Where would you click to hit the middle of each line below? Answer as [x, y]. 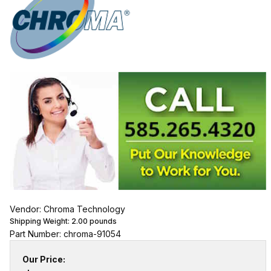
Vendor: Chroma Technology [67, 209]
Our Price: [44, 259]
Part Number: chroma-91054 [65, 233]
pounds [102, 221]
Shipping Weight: [40, 221]
